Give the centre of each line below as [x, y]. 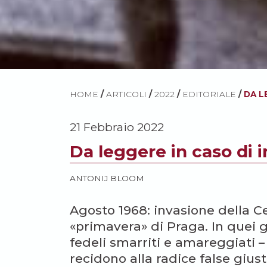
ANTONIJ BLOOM [107, 178]
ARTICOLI [126, 94]
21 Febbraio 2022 [117, 127]
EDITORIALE [209, 94]
